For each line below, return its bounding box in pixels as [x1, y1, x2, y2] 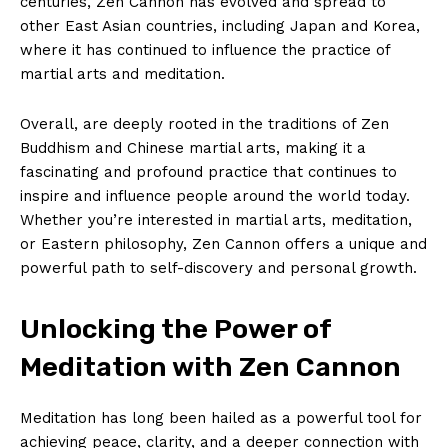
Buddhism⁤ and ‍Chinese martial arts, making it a [20, 138, 366, 157]
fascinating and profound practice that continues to [20, 162, 397, 181]
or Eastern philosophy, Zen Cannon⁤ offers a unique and [20, 234, 427, 253]
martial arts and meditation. [20, 64, 225, 83]
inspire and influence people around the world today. [20, 186, 410, 205]
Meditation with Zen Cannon [20, 350, 401, 383]
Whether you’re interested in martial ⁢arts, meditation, [20, 210, 412, 229]
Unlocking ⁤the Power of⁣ [20, 312, 331, 345]
